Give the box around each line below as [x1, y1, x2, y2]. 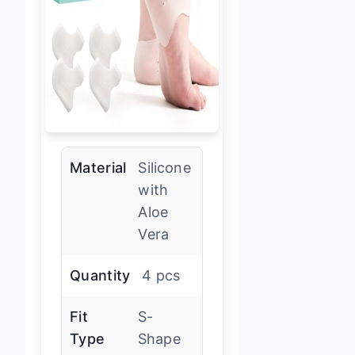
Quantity [70, 266, 131, 284]
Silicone [138, 158, 191, 176]
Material [70, 158, 127, 176]
